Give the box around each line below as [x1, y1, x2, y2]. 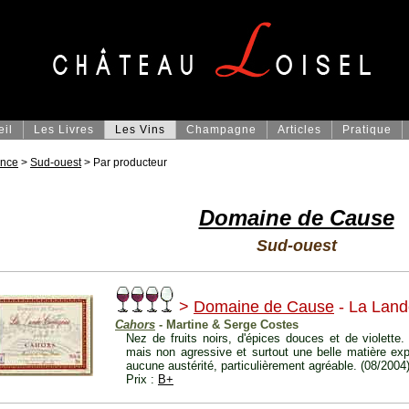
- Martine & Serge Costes [155, 318, 299, 332]
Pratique [342, 123, 392, 136]
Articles [278, 123, 321, 136]
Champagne [186, 123, 257, 136]
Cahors [115, 318, 155, 332]
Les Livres [34, 123, 94, 136]
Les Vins [115, 123, 165, 136]
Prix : [126, 372, 158, 387]
